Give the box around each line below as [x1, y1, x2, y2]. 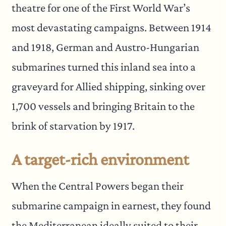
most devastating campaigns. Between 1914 [11, 21, 211, 34]
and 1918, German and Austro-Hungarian [11, 40, 199, 53]
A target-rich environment [11, 149, 189, 168]
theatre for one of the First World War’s [11, 1, 190, 14]
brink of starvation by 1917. [11, 119, 135, 132]
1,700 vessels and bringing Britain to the [11, 99, 195, 112]
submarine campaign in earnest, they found [11, 199, 211, 212]
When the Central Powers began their [11, 180, 184, 193]
